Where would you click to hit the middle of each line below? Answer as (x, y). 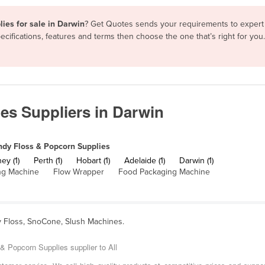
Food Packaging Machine (164, 172)
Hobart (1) (93, 161)
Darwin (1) (196, 161)
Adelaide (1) (145, 161)
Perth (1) (48, 161)
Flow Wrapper (79, 172)
